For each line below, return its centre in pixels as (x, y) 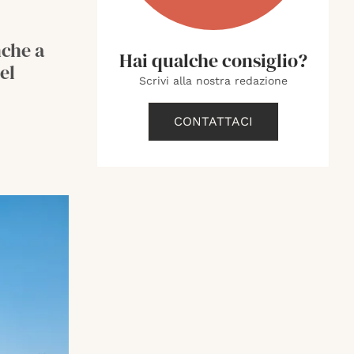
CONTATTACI (213, 121)
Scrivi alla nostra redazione (213, 81)
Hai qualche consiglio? (213, 60)
